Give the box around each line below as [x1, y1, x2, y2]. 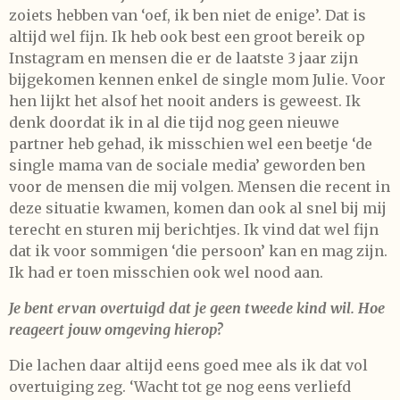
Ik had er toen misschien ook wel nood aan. [9, 262, 323, 281]
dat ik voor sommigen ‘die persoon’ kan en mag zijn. [9, 241, 387, 260]
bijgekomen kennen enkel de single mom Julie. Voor [9, 70, 386, 88]
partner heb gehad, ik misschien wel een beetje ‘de [9, 134, 372, 153]
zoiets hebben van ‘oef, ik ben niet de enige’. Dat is [9, 5, 366, 24]
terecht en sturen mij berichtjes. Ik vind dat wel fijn [9, 220, 379, 238]
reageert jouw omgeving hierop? [9, 320, 222, 338]
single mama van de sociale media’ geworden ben [9, 155, 365, 174]
